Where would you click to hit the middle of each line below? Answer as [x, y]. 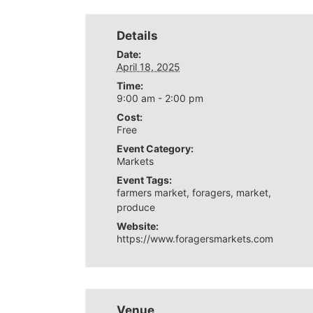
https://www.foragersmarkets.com [195, 239]
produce [136, 207]
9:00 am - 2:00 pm [160, 98]
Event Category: [155, 148]
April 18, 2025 [148, 67]
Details [137, 36]
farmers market [151, 192]
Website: [137, 226]
